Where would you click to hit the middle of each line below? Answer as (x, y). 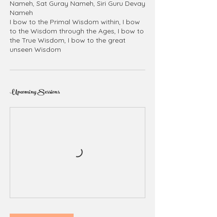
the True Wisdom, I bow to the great (68, 40)
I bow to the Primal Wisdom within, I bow (75, 22)
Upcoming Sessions (35, 93)
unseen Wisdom (35, 49)
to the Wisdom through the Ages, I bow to (77, 31)
